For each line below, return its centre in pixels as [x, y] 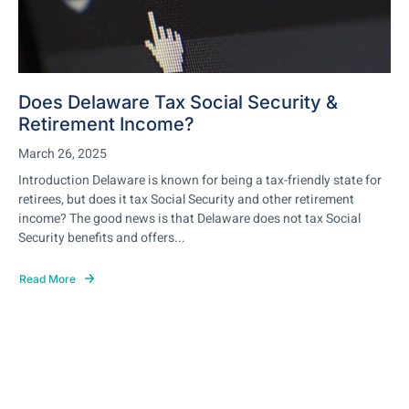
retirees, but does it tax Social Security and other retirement [186, 199]
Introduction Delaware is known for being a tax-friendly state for [200, 180]
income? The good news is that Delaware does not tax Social [189, 219]
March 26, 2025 [63, 154]
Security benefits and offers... [102, 238]
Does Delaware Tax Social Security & [178, 102]
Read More [47, 278]
